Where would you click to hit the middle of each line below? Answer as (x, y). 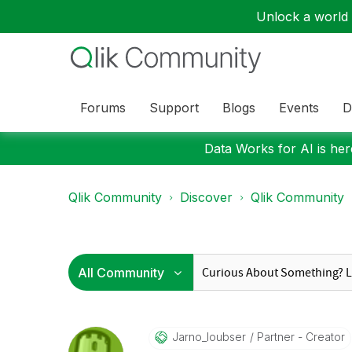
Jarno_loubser (209, 337)
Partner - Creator (299, 337)
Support (174, 107)
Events (299, 107)
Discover (206, 197)
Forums (103, 107)
